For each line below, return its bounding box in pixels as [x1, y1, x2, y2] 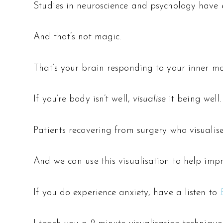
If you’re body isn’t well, [33, 95, 130, 105]
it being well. [165, 95, 222, 105]
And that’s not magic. [33, 32, 121, 42]
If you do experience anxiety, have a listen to [33, 188, 220, 198]
